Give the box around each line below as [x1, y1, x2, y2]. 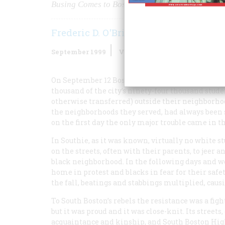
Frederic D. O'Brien [51, 26, 137, 39]
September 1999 [51, 47, 106, 56]
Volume [119, 47, 147, 56]
